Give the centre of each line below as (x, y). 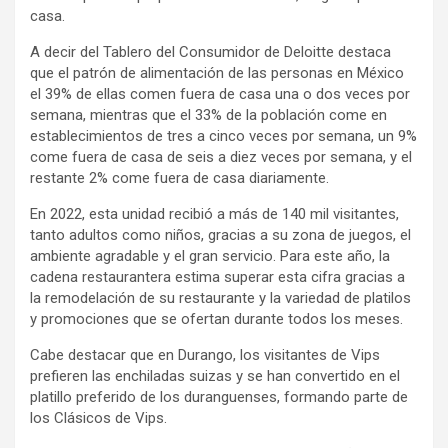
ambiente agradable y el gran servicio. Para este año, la (210, 255)
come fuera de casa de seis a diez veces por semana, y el (221, 156)
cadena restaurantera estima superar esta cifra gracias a (217, 276)
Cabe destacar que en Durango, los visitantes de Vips (205, 354)
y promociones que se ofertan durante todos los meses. (218, 318)
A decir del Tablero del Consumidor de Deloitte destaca (210, 51)
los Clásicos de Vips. (98, 417)
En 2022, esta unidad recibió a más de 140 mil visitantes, (214, 213)
